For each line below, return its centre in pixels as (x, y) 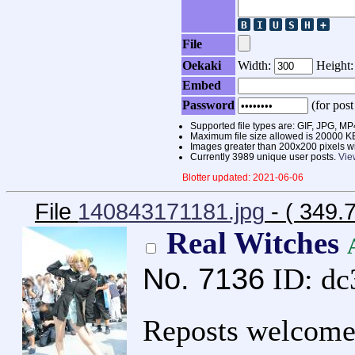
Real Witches (257, 244)
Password (208, 105)
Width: (256, 66)
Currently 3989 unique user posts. (264, 157)
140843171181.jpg (171, 212)
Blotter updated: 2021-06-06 (243, 177)
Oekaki (202, 66)
